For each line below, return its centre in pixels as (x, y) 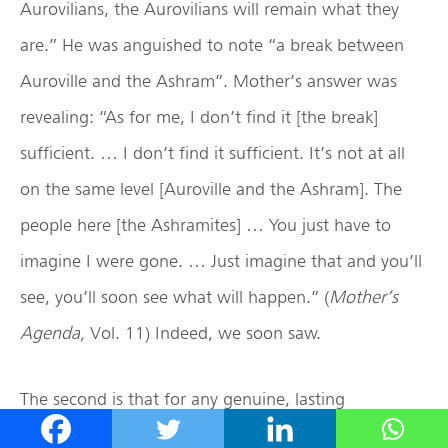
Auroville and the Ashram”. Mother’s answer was (208, 81)
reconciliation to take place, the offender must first (214, 435)
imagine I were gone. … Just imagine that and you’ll (221, 261)
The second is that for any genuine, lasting (182, 399)
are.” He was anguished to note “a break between (212, 45)
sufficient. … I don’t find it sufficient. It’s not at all (212, 153)
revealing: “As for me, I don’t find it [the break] (199, 117)
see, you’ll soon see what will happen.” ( (174, 297)
